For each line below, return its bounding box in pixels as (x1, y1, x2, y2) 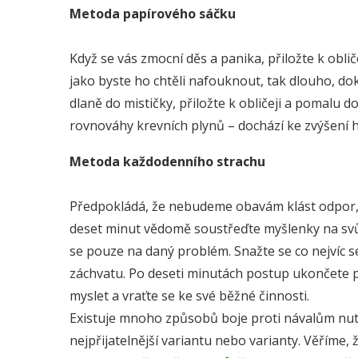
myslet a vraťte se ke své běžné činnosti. (70, 287, 309, 304)
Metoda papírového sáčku (70, 5, 236, 22)
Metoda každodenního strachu (70, 153, 265, 170)
